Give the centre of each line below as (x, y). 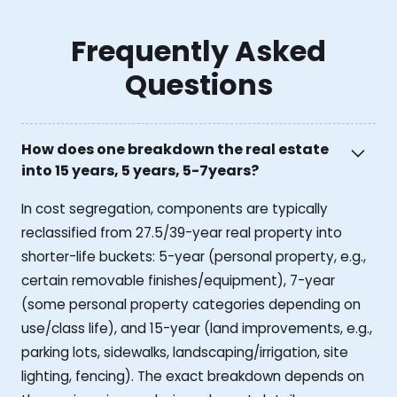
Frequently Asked (198, 51)
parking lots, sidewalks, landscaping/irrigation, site (185, 352)
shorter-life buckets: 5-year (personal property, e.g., (194, 256)
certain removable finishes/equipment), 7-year (178, 280)
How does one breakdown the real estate (175, 150)
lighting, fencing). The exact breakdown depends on (193, 376)
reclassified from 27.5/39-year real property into (182, 232)
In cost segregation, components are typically (175, 208)
